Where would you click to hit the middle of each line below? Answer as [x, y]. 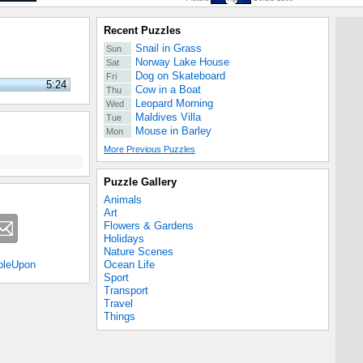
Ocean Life [129, 265]
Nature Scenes [139, 252]
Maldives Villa [168, 117]
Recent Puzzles [142, 30]
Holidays [124, 239]
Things [120, 316]
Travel [118, 303]
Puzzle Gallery [140, 182]
